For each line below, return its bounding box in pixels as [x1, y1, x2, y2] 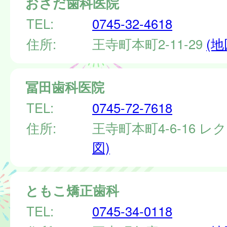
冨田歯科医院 [25, 77, 104, 96]
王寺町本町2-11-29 [92, 34, 206, 53]
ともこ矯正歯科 [25, 180, 119, 200]
